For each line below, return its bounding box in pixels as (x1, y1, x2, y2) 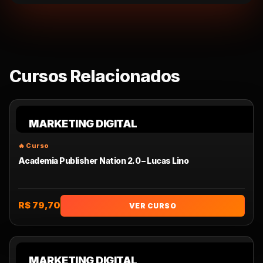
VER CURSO (129, 201, 177, 210)
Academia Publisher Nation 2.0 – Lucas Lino (18, 155, 189, 166)
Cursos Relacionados (9, 65, 180, 86)
